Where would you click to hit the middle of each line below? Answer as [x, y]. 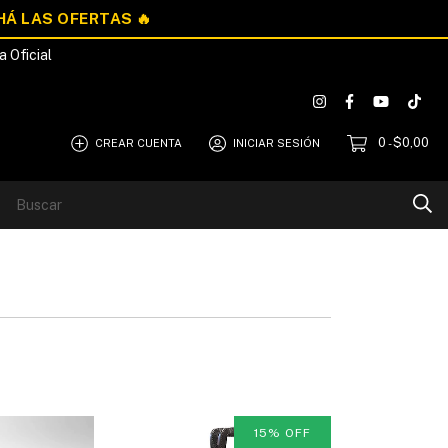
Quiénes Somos [133, 203]
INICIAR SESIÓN [277, 142]
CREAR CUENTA [139, 142]
